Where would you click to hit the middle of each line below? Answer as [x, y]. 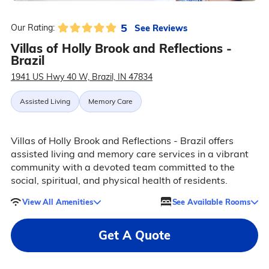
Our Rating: [32, 28]
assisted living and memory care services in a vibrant [129, 154]
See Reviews [161, 28]
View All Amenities [57, 201]
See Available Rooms [211, 201]
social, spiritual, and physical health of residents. [119, 180]
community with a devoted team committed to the [122, 167]
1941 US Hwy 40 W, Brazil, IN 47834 [81, 77]
